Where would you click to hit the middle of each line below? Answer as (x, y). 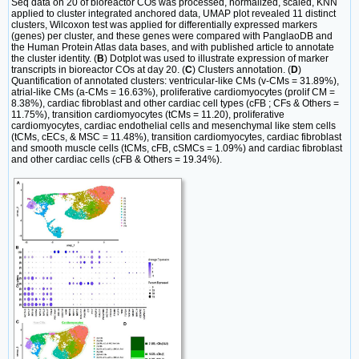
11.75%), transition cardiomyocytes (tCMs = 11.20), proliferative (148, 115)
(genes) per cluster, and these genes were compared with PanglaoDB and (172, 36)
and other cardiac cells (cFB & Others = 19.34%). (117, 160)
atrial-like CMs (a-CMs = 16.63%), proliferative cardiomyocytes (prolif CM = (173, 93)
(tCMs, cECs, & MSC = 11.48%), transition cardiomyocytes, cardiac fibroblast (176, 137)
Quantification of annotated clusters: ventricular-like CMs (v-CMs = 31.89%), (175, 81)
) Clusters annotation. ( (242, 70)
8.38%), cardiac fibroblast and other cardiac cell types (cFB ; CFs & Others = (175, 104)
